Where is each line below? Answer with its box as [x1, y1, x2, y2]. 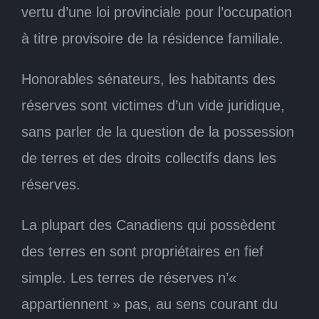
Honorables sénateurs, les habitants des [21, 70, 276, 87]
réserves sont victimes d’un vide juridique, [21, 97, 285, 113]
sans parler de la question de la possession [21, 123, 294, 140]
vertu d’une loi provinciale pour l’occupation [21, 4, 292, 20]
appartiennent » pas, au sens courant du [21, 296, 278, 312]
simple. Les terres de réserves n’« [21, 269, 236, 286]
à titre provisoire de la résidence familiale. [21, 30, 283, 46]
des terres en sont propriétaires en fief [21, 243, 263, 259]
